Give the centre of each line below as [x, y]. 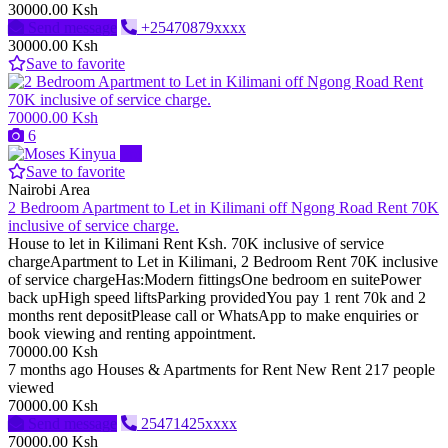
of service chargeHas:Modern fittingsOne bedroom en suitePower [214, 280]
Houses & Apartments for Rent [194, 370]
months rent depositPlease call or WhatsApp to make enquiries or [213, 316]
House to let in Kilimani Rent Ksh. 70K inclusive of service [196, 244]
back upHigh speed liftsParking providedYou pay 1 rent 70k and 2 [217, 298]
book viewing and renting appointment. [132, 334]
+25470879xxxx [193, 28]
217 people [400, 370]
